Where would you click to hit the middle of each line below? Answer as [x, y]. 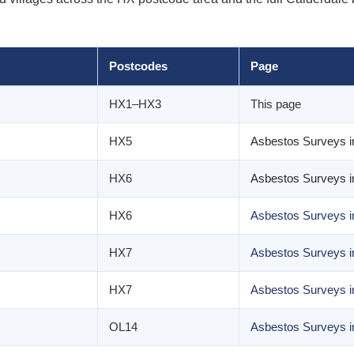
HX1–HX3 [135, 104]
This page [276, 104]
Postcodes [138, 66]
